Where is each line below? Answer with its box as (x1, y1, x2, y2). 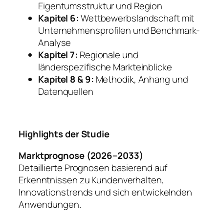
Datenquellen (38, 85, 93, 98)
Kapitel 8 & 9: (38, 73, 94, 86)
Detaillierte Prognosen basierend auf (19, 161, 168, 174)
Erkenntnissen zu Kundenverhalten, (19, 173, 164, 186)
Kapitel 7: (38, 48, 78, 62)
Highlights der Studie (19, 128, 109, 141)
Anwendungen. (19, 197, 81, 211)
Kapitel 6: (38, 12, 79, 25)
